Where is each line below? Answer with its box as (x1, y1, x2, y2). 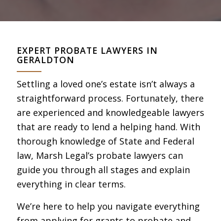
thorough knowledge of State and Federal (16, 135, 194, 147)
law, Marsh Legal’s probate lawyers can (16, 149, 183, 162)
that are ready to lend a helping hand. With (16, 121, 200, 133)
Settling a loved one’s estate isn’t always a (16, 78, 195, 90)
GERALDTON (16, 54, 74, 66)
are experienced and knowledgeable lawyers (16, 107, 204, 119)
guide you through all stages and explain (16, 164, 190, 176)
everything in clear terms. (16, 178, 126, 190)
